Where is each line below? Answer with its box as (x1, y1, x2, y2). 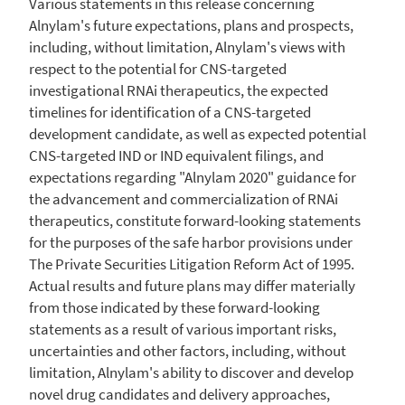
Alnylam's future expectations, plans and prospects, (29, 14, 353, 35)
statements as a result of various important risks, (29, 318, 336, 339)
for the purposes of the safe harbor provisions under (29, 231, 353, 252)
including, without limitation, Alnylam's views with (29, 36, 345, 57)
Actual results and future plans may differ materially (29, 275, 355, 296)
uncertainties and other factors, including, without (29, 340, 346, 361)
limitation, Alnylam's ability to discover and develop (29, 362, 353, 382)
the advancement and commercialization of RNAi (29, 188, 338, 209)
